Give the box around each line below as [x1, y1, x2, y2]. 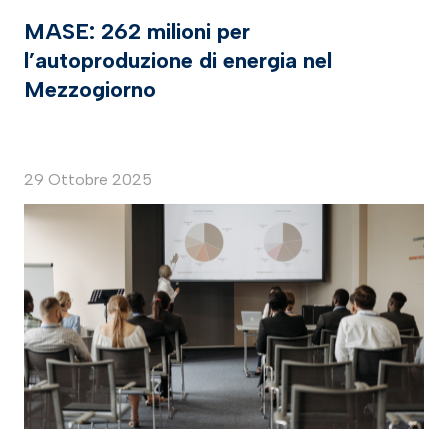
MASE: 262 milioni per [24, 18, 250, 46]
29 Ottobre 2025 [24, 170, 152, 190]
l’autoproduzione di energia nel [24, 47, 332, 75]
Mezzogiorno [24, 76, 156, 104]
